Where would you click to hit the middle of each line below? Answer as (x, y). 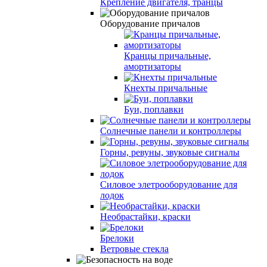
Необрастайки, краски (145, 216)
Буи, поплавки (154, 109)
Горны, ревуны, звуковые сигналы (170, 152)
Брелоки (117, 238)
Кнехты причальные (166, 88)
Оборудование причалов (150, 23)
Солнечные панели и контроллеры (171, 131)
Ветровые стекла (134, 249)
